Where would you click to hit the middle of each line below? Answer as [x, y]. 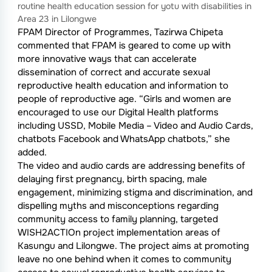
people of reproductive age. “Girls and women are [124, 99]
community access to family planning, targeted [117, 219]
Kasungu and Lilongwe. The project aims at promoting [133, 246]
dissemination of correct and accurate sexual [114, 72]
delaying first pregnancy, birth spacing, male [112, 179]
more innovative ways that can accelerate [107, 59]
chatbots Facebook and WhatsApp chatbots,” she [124, 139]
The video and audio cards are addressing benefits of [131, 166]
